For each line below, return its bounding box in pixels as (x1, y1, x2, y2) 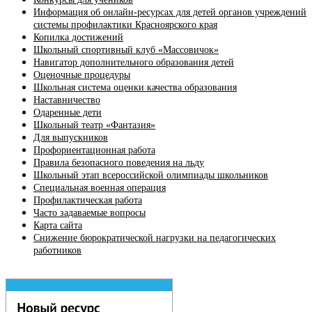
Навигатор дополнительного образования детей (33, 57, 234, 68)
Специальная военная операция (33, 182, 166, 194)
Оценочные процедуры (33, 70, 130, 81)
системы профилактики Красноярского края (33, 19, 217, 31)
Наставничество (33, 95, 100, 106)
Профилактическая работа (33, 195, 142, 206)
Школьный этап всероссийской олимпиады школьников (33, 170, 268, 181)
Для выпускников (33, 132, 108, 143)
